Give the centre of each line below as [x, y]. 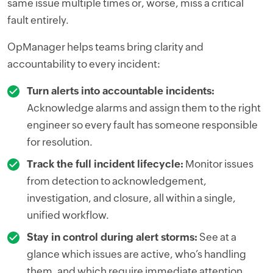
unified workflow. [68, 215]
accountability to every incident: [84, 64]
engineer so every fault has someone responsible [142, 125]
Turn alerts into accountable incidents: [121, 91]
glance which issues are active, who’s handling [136, 254]
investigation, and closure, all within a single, [131, 198]
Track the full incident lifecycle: [105, 164]
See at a [217, 237]
